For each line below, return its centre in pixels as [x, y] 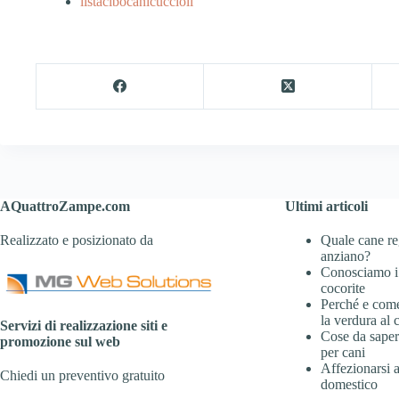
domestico [349, 385]
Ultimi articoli [326, 207]
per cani [342, 353]
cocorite [342, 289]
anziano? [345, 256]
